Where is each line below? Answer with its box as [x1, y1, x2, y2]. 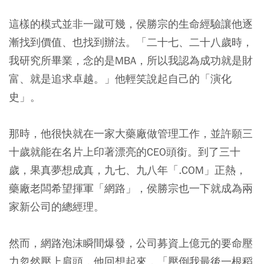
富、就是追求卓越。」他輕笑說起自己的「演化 [9, 72, 232, 86]
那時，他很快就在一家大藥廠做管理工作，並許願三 [9, 127, 253, 141]
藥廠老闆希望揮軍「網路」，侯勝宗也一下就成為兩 [9, 181, 253, 196]
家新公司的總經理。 [9, 200, 104, 214]
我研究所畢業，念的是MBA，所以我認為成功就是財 [9, 54, 253, 68]
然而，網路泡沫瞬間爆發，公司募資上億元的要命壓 [9, 236, 253, 250]
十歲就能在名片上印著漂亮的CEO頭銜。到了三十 [9, 145, 240, 159]
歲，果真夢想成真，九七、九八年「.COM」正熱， [9, 163, 246, 177]
